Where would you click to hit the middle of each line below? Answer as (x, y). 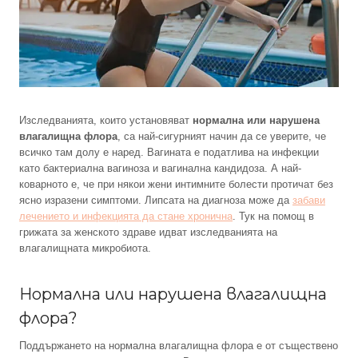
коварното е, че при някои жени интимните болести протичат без (176, 185)
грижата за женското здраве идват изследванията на (148, 233)
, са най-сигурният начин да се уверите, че (222, 137)
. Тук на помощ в (273, 217)
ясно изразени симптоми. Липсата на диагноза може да (156, 201)
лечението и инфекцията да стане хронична (126, 217)
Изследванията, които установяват (106, 121)
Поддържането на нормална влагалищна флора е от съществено (179, 346)
